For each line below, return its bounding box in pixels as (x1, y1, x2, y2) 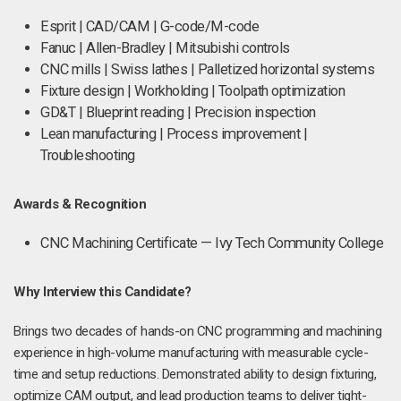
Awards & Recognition (13, 196, 146, 212)
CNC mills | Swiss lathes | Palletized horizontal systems (40, 61, 374, 78)
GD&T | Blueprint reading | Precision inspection (40, 104, 316, 121)
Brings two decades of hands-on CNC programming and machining (13, 323, 381, 339)
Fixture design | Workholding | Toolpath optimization (40, 82, 345, 99)
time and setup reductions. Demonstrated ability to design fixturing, (13, 366, 376, 382)
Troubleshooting (40, 147, 135, 164)
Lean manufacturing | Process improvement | (40, 125, 307, 142)
